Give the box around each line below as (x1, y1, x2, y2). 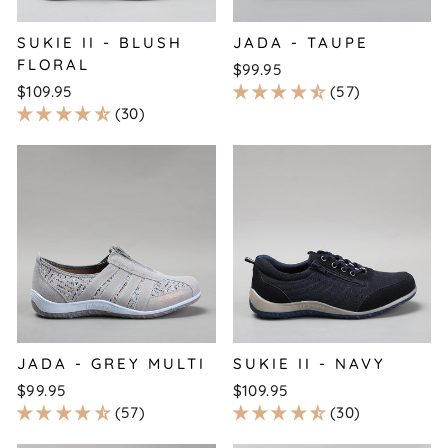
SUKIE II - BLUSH (17, 32, 183, 52)
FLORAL (17, 54, 90, 74)
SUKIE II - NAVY (232, 354, 386, 373)
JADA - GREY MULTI (17, 354, 206, 373)
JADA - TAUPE (232, 32, 369, 52)
